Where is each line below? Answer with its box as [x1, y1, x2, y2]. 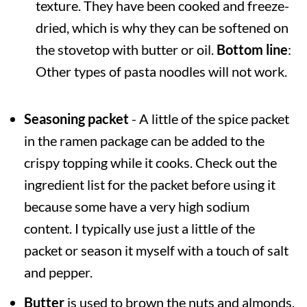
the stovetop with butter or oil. [35, 41, 217, 58]
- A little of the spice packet [128, 110, 289, 127]
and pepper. [23, 264, 93, 281]
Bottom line [216, 41, 288, 58]
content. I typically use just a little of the [23, 220, 255, 237]
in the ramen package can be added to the [23, 132, 265, 149]
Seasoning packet [23, 110, 129, 127]
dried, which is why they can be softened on [35, 19, 288, 36]
